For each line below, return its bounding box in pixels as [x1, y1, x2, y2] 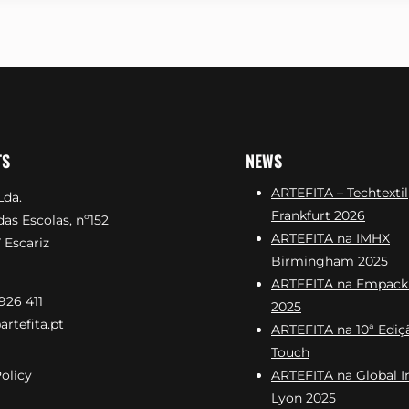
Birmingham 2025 [271, 253, 388, 269]
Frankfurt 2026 [271, 207, 365, 224]
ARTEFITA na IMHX [271, 230, 390, 246]
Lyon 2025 [271, 390, 336, 406]
